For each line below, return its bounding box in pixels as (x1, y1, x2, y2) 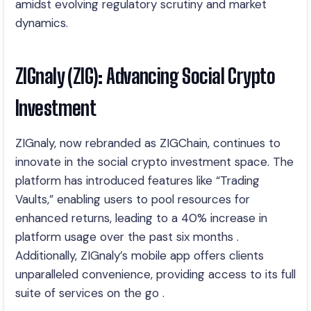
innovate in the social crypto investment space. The (15, 154, 294, 169)
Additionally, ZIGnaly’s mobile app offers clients (15, 248, 264, 263)
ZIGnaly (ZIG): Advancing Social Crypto (15, 64, 275, 88)
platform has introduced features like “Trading (15, 173, 260, 188)
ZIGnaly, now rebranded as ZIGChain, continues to (15, 135, 280, 151)
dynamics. (15, 15, 68, 31)
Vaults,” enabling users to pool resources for (15, 192, 250, 207)
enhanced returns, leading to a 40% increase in (15, 210, 267, 226)
